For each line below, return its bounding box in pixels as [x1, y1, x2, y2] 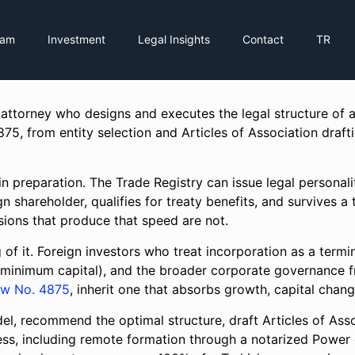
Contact [242, 32, 284, 46]
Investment [48, 32, 105, 46]
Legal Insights [138, 32, 210, 46]
